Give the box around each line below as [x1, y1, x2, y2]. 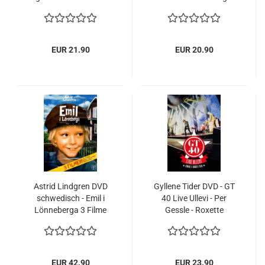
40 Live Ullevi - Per [161, 193, 227, 203]
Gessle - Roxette [164, 205, 224, 215]
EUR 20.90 [174, 45, 214, 54]
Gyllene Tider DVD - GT [153, 182, 235, 191]
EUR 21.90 [51, 45, 90, 54]
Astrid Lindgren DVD [33, 182, 108, 191]
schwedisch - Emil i [36, 193, 105, 203]
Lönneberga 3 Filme [34, 205, 106, 215]
